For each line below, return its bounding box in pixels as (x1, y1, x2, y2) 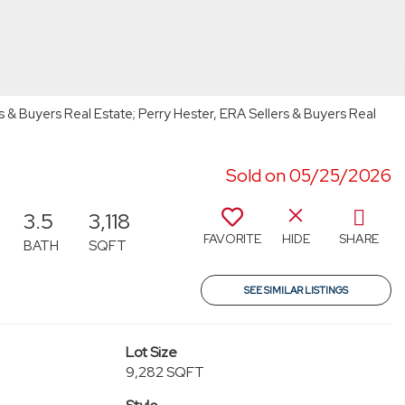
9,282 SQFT (125, 363, 204, 381)
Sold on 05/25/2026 (226, 164, 391, 187)
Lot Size (125, 343, 177, 362)
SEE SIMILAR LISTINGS (244, 284, 348, 297)
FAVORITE (203, 231, 261, 247)
